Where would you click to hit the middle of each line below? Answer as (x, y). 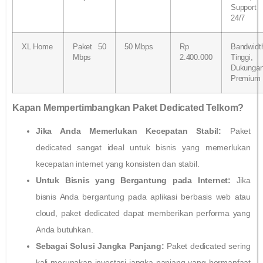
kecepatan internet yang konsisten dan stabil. (118, 163)
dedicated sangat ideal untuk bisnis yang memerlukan (143, 147)
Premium (246, 78)
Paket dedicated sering (207, 246)
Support (244, 7)
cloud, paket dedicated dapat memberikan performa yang (143, 213)
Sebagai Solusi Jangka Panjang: (100, 246)
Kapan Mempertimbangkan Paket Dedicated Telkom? (128, 107)
